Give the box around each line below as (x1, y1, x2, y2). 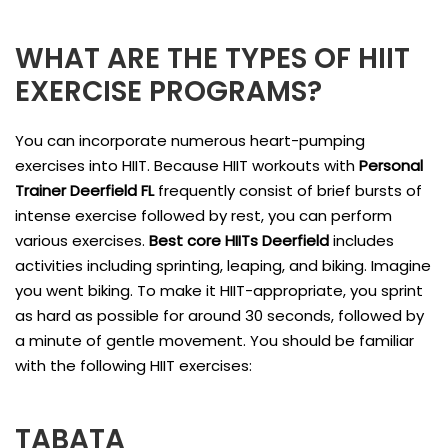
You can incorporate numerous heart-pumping (15, 129, 365, 151)
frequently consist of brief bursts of (158, 179, 422, 201)
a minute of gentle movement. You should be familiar (15, 329, 414, 351)
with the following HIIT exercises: (15, 354, 252, 376)
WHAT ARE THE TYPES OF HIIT (15, 38, 410, 78)
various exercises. (15, 229, 149, 251)
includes (329, 229, 394, 251)
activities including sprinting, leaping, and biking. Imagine (15, 254, 431, 276)
